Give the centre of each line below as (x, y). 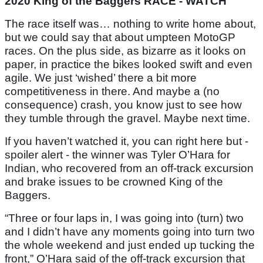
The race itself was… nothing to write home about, (130, 24)
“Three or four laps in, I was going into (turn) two (124, 218)
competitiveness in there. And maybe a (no (112, 92)
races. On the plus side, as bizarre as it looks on (125, 51)
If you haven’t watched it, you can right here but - (127, 141)
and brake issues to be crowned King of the (114, 182)
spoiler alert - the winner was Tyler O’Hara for (117, 155)
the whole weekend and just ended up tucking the (130, 245)
